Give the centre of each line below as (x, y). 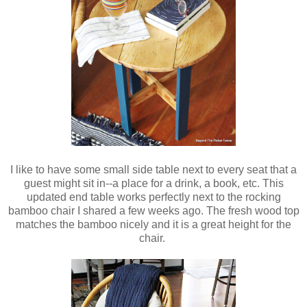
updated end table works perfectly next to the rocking (153, 197)
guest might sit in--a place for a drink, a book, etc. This (153, 184)
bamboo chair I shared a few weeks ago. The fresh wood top (153, 211)
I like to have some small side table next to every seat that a (153, 170)
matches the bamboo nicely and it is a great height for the (153, 225)
